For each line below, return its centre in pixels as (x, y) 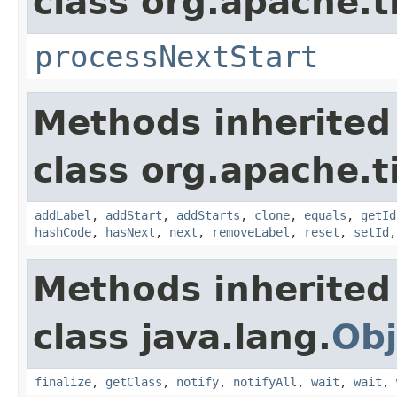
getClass (134, 381)
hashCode (63, 232)
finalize (63, 381)
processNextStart (176, 56)
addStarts (208, 215)
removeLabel (251, 232)
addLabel (63, 215)
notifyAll (265, 381)
